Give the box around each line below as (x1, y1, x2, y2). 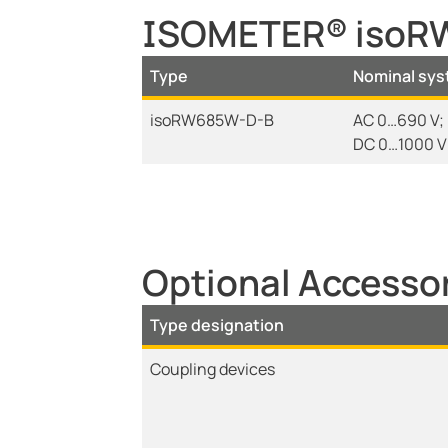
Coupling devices (150, 358, 275, 380)
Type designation (150, 314, 284, 336)
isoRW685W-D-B (150, 109, 274, 131)
